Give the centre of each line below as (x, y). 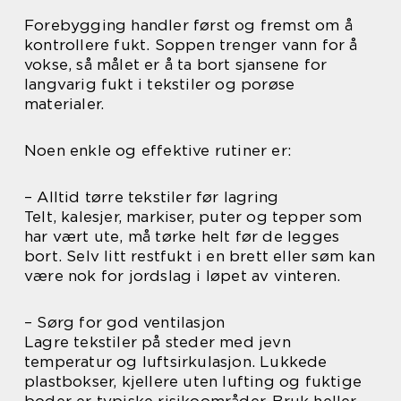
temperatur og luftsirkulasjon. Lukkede (176, 362)
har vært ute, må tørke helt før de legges (182, 236)
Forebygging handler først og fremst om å (189, 25)
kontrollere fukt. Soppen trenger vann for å (191, 45)
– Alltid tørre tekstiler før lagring (152, 197)
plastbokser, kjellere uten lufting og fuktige (193, 381)
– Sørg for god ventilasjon (125, 322)
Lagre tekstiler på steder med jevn (158, 342)
